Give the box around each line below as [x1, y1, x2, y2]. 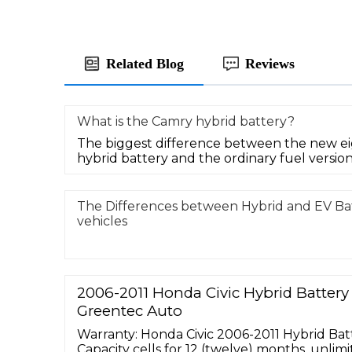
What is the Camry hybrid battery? [77, 113, 295, 129]
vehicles [77, 213, 127, 229]
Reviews [245, 55, 295, 71]
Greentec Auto [77, 301, 182, 320]
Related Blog [106, 55, 184, 71]
